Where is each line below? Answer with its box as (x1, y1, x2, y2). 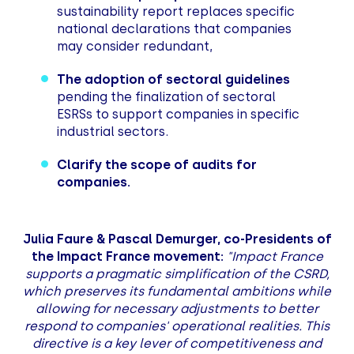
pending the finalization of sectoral (57, 88, 277, 104)
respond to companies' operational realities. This (24, 318, 330, 333)
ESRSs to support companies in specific (57, 106, 300, 122)
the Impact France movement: (31, 248, 224, 264)
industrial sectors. (57, 123, 169, 139)
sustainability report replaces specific (57, 3, 296, 19)
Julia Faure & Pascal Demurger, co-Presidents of (22, 231, 332, 247)
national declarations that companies (57, 21, 292, 36)
